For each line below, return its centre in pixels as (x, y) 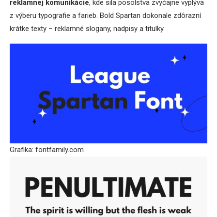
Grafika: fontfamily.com (47, 149)
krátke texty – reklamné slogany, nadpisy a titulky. (87, 29)
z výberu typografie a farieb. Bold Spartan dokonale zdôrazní (105, 16)
